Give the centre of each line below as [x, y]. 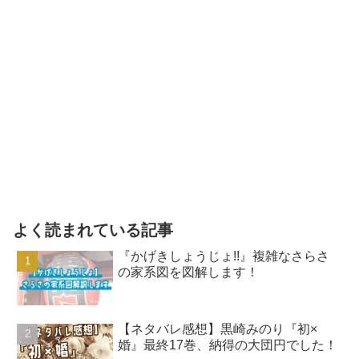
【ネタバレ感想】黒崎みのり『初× [218, 329]
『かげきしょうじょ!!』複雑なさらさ [224, 256]
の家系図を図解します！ [189, 272]
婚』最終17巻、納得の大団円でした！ [228, 345]
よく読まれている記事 [93, 230]
